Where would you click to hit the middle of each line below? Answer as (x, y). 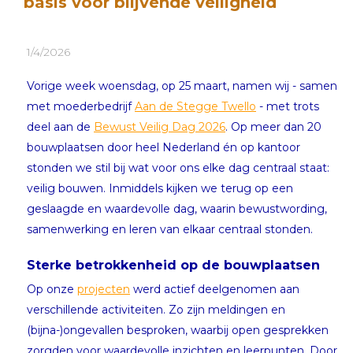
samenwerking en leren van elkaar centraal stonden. (170, 229)
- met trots (288, 106)
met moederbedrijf (81, 106)
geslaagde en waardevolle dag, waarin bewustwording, (177, 208)
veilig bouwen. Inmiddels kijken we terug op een (160, 188)
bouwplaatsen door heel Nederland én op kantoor (163, 147)
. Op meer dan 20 (273, 126)
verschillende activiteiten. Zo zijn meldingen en (156, 309)
